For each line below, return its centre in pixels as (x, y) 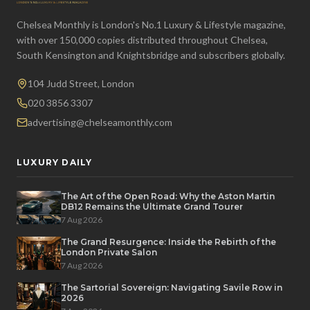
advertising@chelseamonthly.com (100, 122)
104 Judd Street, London (81, 83)
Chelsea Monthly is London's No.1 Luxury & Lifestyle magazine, (151, 25)
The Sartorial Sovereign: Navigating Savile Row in (172, 288)
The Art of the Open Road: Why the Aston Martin (168, 196)
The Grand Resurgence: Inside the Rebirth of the (168, 242)
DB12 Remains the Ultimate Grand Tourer (152, 207)
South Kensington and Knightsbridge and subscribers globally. (151, 55)
